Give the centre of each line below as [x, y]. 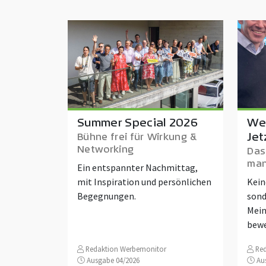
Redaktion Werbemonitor [125, 248]
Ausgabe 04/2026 [112, 260]
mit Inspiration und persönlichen [144, 181]
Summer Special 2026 [138, 122]
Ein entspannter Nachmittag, [137, 167]
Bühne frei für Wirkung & [137, 136]
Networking [106, 149]
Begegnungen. [107, 196]
